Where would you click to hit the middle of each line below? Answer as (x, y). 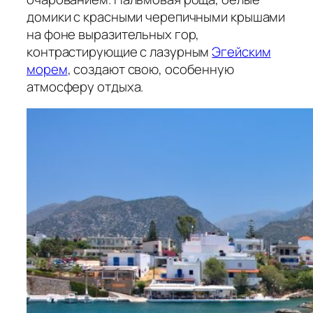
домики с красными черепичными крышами (156, 16)
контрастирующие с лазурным (119, 51)
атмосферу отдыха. (85, 86)
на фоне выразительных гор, (113, 34)
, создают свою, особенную (151, 69)
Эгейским (241, 51)
